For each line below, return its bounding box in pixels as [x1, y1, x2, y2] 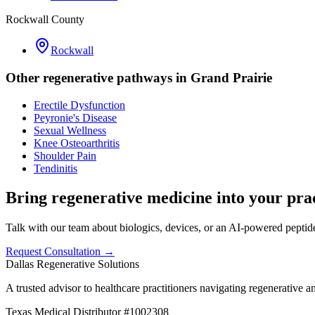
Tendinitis [34, 162, 77, 174]
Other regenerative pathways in [6, 70, 191, 85]
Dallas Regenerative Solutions [6, 258, 139, 271]
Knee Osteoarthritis [34, 136, 120, 149]
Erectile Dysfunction [34, 98, 125, 111]
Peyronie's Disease [34, 111, 117, 124]
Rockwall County [6, 13, 84, 26]
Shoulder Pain [34, 149, 96, 162]
